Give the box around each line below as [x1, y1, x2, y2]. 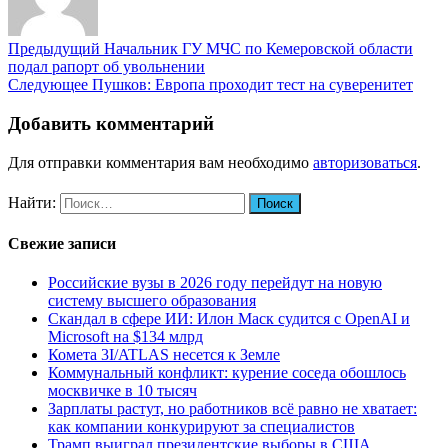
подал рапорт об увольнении [8, 58, 205, 76]
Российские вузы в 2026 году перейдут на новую [48, 274, 382, 292]
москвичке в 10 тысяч [48, 382, 197, 400]
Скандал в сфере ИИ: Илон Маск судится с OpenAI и [48, 310, 410, 328]
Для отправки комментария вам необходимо [8, 153, 313, 171]
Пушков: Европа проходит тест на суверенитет [88, 76, 413, 94]
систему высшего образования [48, 292, 256, 310]
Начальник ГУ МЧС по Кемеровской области [100, 40, 413, 58]
